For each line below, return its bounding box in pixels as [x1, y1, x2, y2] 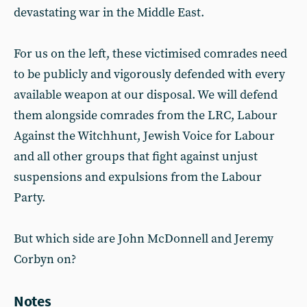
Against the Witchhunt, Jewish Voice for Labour [14, 128, 275, 144]
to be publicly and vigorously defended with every [14, 66, 285, 82]
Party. [14, 190, 45, 206]
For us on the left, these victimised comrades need [14, 46, 287, 62]
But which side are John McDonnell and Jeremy [14, 231, 273, 247]
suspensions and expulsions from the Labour [14, 169, 262, 185]
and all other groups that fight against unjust [14, 149, 258, 164]
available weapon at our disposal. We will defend [14, 87, 278, 103]
